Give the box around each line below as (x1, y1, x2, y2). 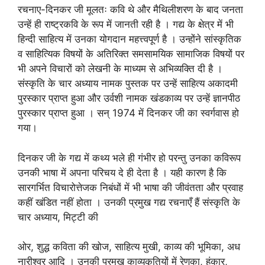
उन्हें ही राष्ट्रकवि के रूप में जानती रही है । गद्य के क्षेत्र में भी (18, 18, 234, 30)
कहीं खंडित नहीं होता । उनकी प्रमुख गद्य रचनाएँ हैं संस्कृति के (18, 196, 240, 208)
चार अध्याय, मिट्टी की (18, 211, 98, 223)
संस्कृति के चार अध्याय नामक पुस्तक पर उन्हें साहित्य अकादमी (18, 77, 238, 89)
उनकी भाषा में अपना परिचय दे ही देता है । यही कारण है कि (18, 166, 227, 179)
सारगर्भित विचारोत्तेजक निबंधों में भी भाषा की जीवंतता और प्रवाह (18, 181, 243, 193)
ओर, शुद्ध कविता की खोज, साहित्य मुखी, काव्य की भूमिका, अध (18, 241, 240, 253)
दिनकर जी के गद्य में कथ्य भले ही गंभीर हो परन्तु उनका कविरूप (18, 151, 241, 164)
